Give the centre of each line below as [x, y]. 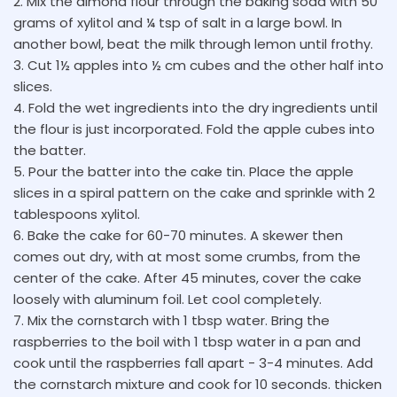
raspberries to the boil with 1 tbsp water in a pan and [187, 342]
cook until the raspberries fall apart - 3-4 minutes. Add [193, 363]
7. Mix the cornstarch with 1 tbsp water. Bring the [171, 320]
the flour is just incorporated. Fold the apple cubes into [194, 129]
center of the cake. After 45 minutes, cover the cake [187, 278]
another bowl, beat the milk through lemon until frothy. [193, 44]
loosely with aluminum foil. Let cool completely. [167, 299]
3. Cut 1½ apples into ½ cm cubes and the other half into [198, 65]
